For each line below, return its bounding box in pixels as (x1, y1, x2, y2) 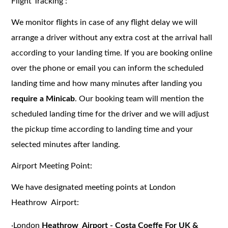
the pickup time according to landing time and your (11, 125, 193, 133)
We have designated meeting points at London (11, 183, 176, 191)
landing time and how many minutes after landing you (11, 79, 203, 88)
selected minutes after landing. (11, 140, 121, 149)
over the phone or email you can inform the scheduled (11, 64, 204, 72)
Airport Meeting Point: (11, 161, 93, 170)
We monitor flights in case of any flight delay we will (11, 18, 198, 26)
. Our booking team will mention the (75, 94, 204, 103)
